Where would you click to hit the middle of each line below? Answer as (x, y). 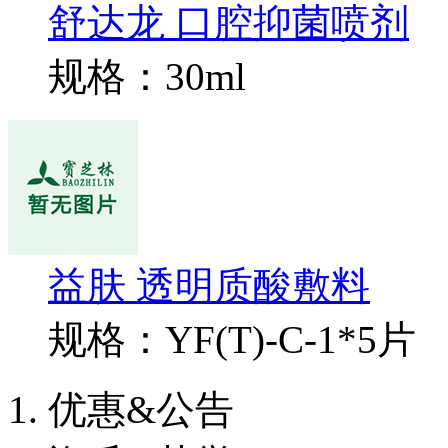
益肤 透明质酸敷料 (209, 286)
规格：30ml (147, 77)
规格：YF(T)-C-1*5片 (232, 340)
